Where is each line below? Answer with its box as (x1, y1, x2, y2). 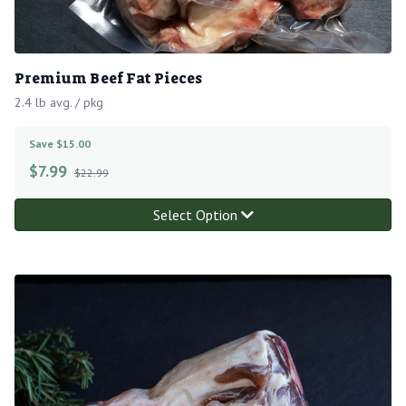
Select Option (152, 205, 241, 224)
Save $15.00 (29, 136, 91, 150)
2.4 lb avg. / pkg (14, 93, 103, 111)
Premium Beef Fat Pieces (14, 68, 202, 88)
